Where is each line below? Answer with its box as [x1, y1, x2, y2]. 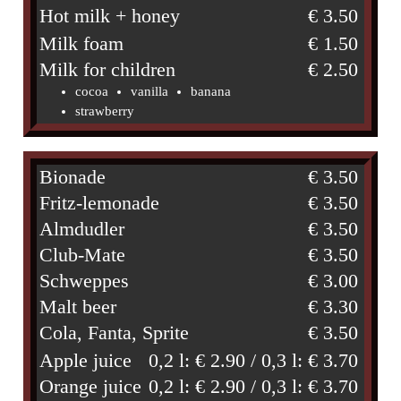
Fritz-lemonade [39, 192, 160, 215]
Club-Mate [39, 244, 126, 267]
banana [191, 84, 232, 99]
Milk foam [39, 33, 124, 55]
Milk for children [39, 59, 176, 81]
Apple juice [39, 350, 132, 372]
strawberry [75, 104, 135, 119]
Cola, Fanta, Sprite [39, 322, 190, 345]
